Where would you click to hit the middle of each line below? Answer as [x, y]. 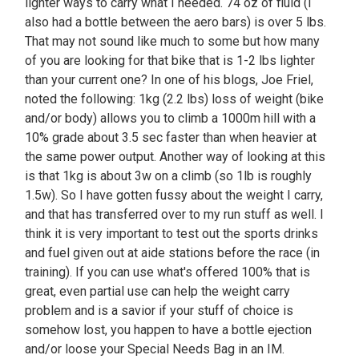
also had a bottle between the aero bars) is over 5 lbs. [176, 22]
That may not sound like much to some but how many [173, 41]
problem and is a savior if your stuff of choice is [159, 311]
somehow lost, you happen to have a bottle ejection [169, 330]
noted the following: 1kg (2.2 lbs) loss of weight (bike [175, 99]
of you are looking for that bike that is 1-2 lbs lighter [170, 61]
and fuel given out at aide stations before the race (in [173, 253]
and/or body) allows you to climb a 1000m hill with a [171, 118]
